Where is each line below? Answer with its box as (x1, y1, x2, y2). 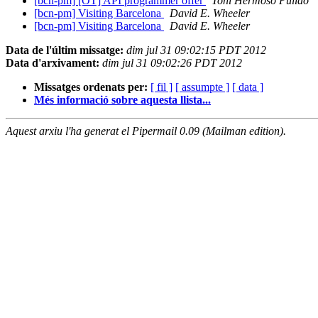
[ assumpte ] (175, 81, 229, 94)
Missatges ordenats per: (34, 81, 148, 94)
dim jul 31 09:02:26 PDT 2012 (102, 57, 242, 70)
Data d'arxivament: (6, 57, 99, 70)
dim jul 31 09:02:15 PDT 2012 (126, 44, 266, 57)
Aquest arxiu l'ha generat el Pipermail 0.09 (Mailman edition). (6, 125, 286, 138)
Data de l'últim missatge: (6, 44, 124, 57)
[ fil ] (150, 81, 172, 94)
